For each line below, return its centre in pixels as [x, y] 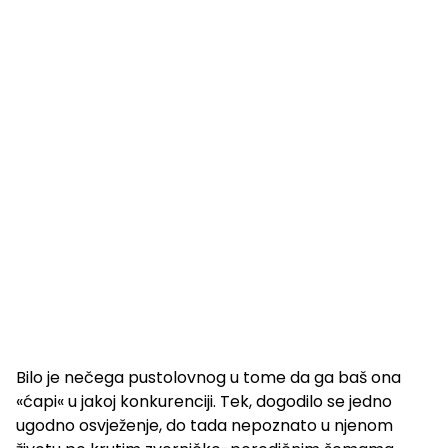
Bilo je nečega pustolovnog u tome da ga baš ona [208, 378]
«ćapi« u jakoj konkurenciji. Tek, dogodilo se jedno [204, 402]
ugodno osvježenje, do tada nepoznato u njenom [204, 426]
